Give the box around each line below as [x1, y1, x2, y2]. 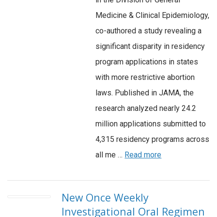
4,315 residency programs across [95, 135, 210, 144]
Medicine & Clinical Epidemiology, [95, 11, 210, 20]
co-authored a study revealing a [95, 26, 202, 36]
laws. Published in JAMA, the [95, 88, 194, 98]
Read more [124, 150, 162, 160]
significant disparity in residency [95, 42, 205, 51]
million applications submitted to [95, 119, 206, 129]
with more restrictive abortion [95, 73, 195, 82]
